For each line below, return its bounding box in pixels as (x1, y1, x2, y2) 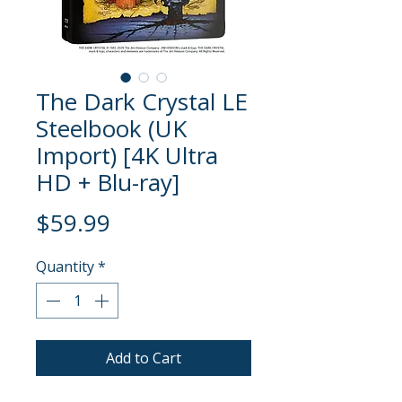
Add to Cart (106, 348, 181, 369)
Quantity (36, 257, 94, 277)
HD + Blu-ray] (36, 166, 179, 199)
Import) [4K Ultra (36, 139, 218, 172)
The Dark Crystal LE (36, 85, 248, 118)
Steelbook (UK (36, 112, 187, 145)
